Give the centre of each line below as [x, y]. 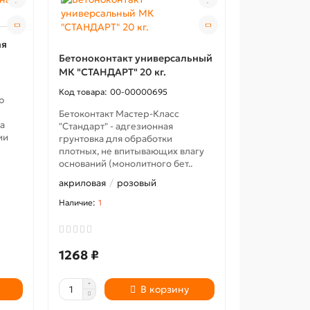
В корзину [165, 289]
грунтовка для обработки [116, 139]
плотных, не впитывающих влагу [132, 151]
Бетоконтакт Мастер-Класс [119, 114]
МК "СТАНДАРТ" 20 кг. [113, 72]
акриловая [83, 183]
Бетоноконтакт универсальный [136, 58]
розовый [137, 183]
